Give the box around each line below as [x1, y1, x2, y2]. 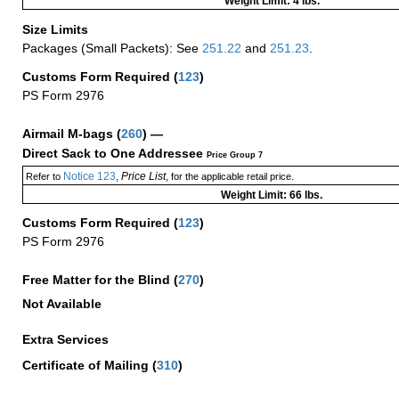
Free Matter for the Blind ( [22, 272, 178, 287]
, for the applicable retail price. [165, 171, 294, 183]
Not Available [22, 297, 102, 312]
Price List [120, 170, 166, 183]
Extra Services [22, 332, 112, 347]
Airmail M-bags [22, 126, 117, 141]
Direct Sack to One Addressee [22, 146, 207, 161]
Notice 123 [60, 170, 116, 183]
